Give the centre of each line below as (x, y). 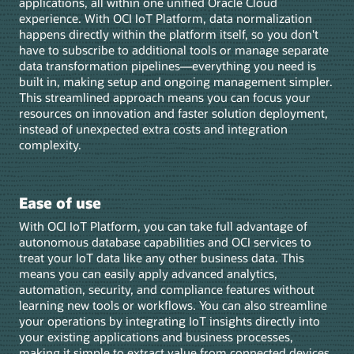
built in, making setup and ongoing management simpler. (176, 81)
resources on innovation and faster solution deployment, (173, 113)
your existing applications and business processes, (156, 336)
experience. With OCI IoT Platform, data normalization (166, 18)
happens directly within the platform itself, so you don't (169, 34)
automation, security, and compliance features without (167, 289)
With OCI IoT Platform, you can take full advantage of (163, 226)
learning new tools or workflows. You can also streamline (173, 305)
